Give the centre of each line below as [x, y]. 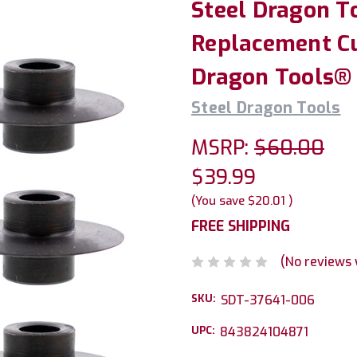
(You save [218, 201]
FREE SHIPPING [241, 226]
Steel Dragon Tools [266, 108]
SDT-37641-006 [268, 300]
